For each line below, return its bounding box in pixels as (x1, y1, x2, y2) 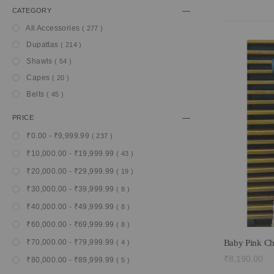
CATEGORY (12, 7, 52, 14)
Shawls (24, 57, 55, 65)
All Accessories (24, 24, 82, 32)
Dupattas (24, 40, 61, 49)
